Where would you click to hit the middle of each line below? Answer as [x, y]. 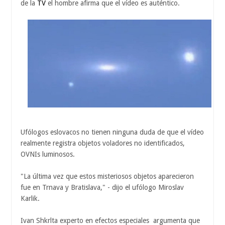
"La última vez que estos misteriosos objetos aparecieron [107, 177]
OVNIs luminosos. [48, 154]
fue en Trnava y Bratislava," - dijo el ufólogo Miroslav [102, 188]
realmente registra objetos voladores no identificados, [104, 143]
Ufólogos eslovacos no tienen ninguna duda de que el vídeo [112, 132]
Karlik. [30, 199]
